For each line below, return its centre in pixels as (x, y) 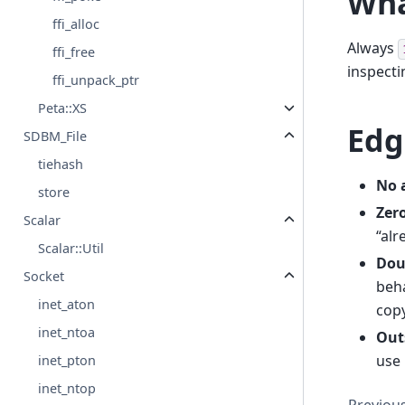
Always (372, 48)
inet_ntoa (67, 333)
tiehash (61, 165)
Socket (44, 277)
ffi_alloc (76, 24)
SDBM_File (56, 137)
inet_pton (67, 361)
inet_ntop (67, 389)
